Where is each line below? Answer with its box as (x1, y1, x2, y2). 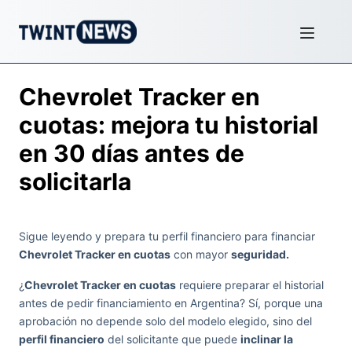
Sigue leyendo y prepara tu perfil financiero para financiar (19, 229, 315, 243)
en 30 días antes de (19, 139, 244, 167)
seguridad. (231, 247, 289, 261)
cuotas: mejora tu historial (19, 111, 318, 139)
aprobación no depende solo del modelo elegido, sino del (19, 314, 312, 328)
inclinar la (240, 332, 293, 346)
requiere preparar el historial (176, 278, 324, 291)
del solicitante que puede (104, 332, 240, 346)
